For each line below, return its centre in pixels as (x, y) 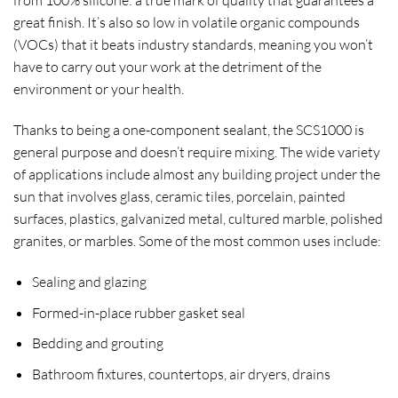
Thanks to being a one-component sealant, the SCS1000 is (189, 130)
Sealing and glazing (89, 281)
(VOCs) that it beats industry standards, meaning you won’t (193, 45)
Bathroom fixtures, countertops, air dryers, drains (181, 374)
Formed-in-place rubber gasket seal (138, 312)
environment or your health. (99, 89)
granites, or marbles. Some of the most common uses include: (197, 241)
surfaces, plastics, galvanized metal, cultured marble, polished (198, 219)
